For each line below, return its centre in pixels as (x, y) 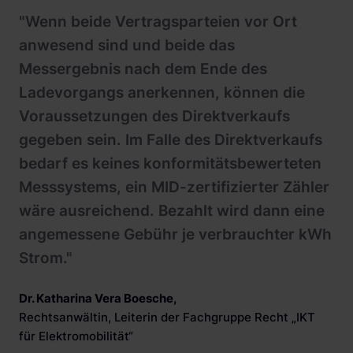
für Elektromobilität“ (76, 336)
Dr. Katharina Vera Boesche (96, 299)
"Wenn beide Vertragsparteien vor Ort (158, 22)
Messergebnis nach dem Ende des (143, 69)
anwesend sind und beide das (127, 46)
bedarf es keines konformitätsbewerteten (170, 164)
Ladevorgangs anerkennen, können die (162, 93)
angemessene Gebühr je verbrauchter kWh (175, 235)
